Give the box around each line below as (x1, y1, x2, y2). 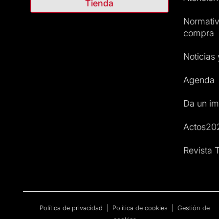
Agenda (183, 75, 215, 86)
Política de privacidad (40, 204, 105, 212)
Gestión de (177, 204, 210, 212)
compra (183, 28, 214, 39)
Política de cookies (112, 204, 170, 212)
